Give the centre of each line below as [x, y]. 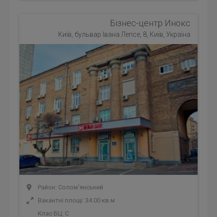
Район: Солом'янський [70, 187]
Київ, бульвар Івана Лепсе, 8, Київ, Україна [124, 34]
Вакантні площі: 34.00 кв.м [76, 200]
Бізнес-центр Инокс [150, 23]
